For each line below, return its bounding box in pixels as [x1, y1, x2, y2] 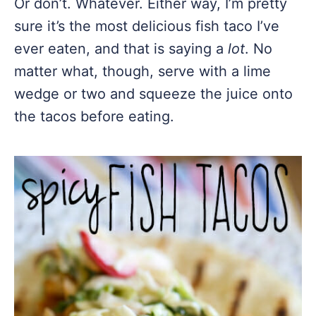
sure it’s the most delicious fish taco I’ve [14, 18, 279, 35]
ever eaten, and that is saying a [14, 40, 228, 57]
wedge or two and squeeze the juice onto [14, 85, 293, 102]
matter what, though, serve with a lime [14, 63, 271, 80]
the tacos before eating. [14, 108, 174, 125]
